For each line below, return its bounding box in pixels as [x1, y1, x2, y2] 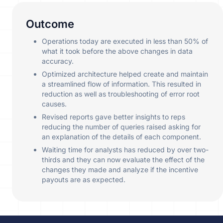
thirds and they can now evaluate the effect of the [42, 155, 205, 164]
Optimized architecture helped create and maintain [42, 70, 208, 79]
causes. [42, 100, 67, 109]
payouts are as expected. [42, 175, 125, 184]
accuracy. [42, 57, 74, 66]
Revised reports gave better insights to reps [42, 112, 185, 121]
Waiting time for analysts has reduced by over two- [42, 145, 209, 154]
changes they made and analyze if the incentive [42, 165, 198, 174]
